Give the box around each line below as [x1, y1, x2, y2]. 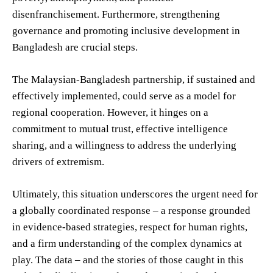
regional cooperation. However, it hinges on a [12, 106, 208, 118]
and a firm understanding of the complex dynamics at [12, 237, 242, 249]
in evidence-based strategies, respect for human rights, [12, 221, 247, 233]
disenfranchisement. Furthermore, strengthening [12, 8, 220, 20]
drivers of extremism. [12, 155, 104, 168]
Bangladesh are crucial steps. [12, 41, 138, 53]
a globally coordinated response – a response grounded [12, 204, 250, 216]
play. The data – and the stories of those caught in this [12, 253, 244, 266]
